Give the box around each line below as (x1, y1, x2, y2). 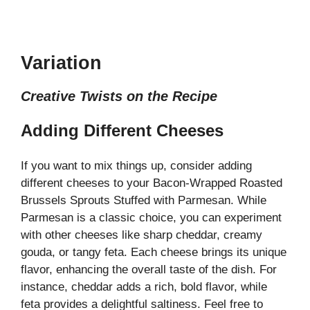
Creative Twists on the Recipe (21, 88, 217, 104)
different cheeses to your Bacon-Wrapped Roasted (21, 176, 282, 190)
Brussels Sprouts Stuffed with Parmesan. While (21, 193, 266, 207)
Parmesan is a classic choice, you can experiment (21, 210, 282, 224)
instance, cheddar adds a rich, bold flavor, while (21, 280, 267, 293)
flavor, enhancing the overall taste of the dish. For (21, 262, 277, 276)
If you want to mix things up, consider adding (21, 158, 252, 172)
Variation (21, 52, 102, 73)
